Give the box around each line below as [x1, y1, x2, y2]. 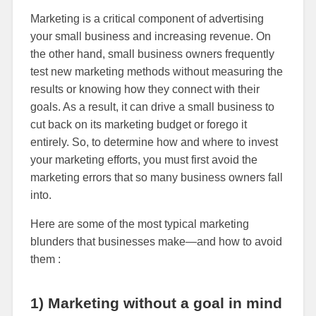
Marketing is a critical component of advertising [30, 12, 264, 25]
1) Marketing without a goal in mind [30, 294, 282, 311]
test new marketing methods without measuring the [30, 65, 283, 78]
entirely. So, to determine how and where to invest [30, 135, 278, 148]
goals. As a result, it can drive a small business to [30, 100, 274, 113]
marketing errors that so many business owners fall [30, 171, 283, 183]
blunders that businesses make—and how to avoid [30, 235, 282, 248]
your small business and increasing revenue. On [30, 30, 271, 42]
